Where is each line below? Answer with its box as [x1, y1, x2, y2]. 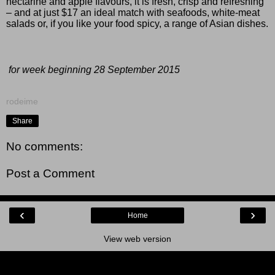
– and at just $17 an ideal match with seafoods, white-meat [6, 7, 260, 18]
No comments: [6, 140, 83, 153]
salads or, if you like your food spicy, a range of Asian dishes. [6, 18, 268, 29]
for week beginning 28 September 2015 [6, 64, 180, 75]
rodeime [6, 96, 38, 106]
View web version [104, 234, 171, 244]
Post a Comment [6, 167, 95, 180]
